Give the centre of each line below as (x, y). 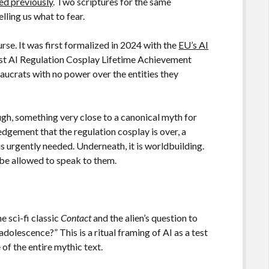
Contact (76, 217)
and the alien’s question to (145, 217)
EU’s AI (194, 44)
